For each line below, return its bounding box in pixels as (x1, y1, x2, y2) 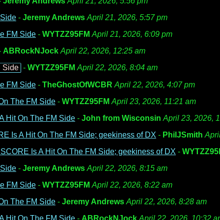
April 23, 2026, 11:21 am (111, 97, 196, 106)
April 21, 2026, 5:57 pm (87, 13, 167, 22)
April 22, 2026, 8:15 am (87, 164, 167, 172)
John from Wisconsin (82, 114, 161, 122)
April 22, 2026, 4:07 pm (114, 81, 195, 89)
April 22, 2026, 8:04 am (77, 63, 158, 72)
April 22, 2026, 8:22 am (92, 181, 172, 189)
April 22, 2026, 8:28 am (126, 197, 207, 206)
